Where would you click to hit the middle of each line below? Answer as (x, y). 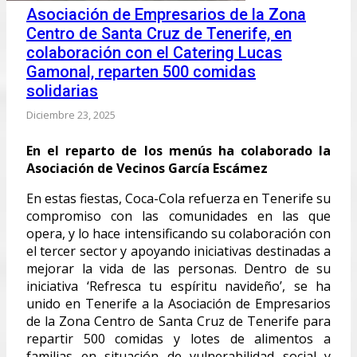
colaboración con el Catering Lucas (154, 52)
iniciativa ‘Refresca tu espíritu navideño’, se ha (178, 286)
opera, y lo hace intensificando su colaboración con (178, 233)
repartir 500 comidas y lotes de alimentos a (178, 338)
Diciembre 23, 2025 (71, 114)
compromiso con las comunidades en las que (178, 216)
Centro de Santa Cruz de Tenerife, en (159, 33)
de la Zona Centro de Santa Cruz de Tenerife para (178, 321)
